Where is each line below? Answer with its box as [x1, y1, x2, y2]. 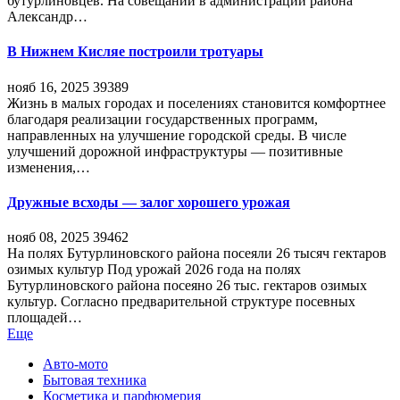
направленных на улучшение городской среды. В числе [7, 127, 346, 143]
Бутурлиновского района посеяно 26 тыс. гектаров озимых [7, 278, 367, 294]
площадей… [7, 310, 82, 326]
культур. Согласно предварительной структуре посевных [7, 294, 355, 310]
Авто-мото [43, 356, 108, 372]
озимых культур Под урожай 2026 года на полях [7, 262, 301, 278]
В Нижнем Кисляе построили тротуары [7, 44, 263, 60]
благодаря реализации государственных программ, [7, 111, 318, 127]
